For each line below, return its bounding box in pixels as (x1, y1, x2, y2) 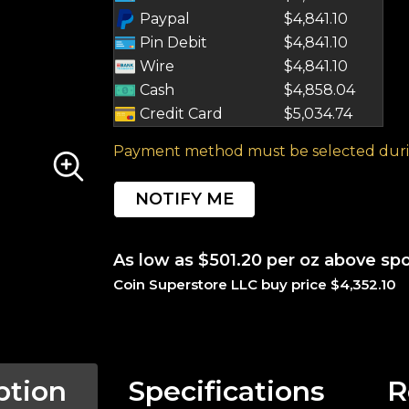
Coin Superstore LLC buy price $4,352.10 (113, 276, 396, 293)
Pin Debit (136, 34, 207, 51)
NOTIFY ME (135, 189, 234, 209)
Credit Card (136, 105, 223, 122)
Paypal (136, 10, 190, 27)
